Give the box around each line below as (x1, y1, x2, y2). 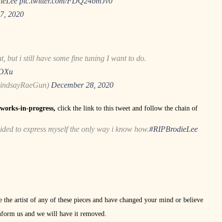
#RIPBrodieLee (149, 124, 198, 133)
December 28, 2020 (51, 80, 113, 89)
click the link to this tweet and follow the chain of (57, 104, 198, 112)
